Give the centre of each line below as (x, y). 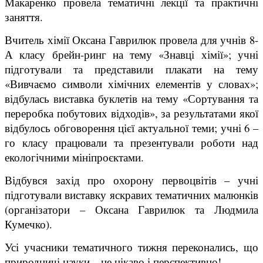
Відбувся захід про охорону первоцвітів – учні (131, 180)
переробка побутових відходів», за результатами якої (131, 113)
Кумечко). (32, 224)
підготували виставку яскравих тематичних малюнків (131, 194)
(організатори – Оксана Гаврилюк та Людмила (131, 209)
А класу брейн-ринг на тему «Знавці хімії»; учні (131, 54)
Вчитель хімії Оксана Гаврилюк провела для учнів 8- (131, 39)
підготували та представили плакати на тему (131, 69)
